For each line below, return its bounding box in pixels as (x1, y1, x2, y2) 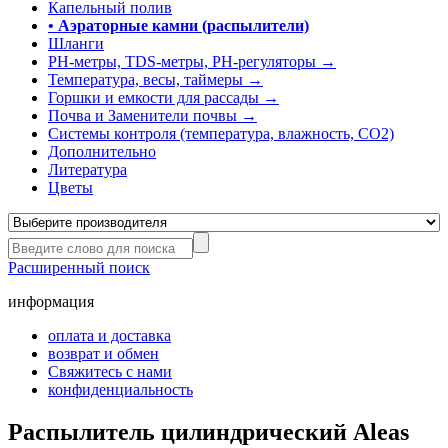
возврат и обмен (48, 345, 159, 362)
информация (8, 293, 94, 310)
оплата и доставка (48, 327, 171, 344)
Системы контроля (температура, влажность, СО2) (48, 125, 394, 142)
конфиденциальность (48, 381, 193, 398)
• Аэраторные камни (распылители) (48, 17, 309, 34)
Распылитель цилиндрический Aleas (8, 418, 409, 445)
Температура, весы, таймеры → (48, 71, 263, 88)
